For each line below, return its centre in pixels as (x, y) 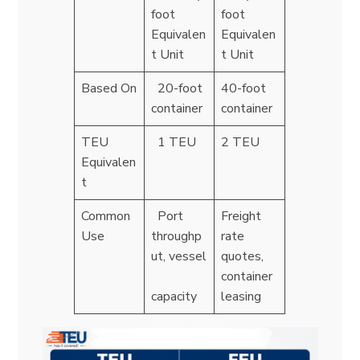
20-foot (177, 88)
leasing (241, 296)
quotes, (243, 256)
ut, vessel (179, 256)
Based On (109, 88)
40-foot (244, 88)
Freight (241, 216)
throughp (177, 236)
